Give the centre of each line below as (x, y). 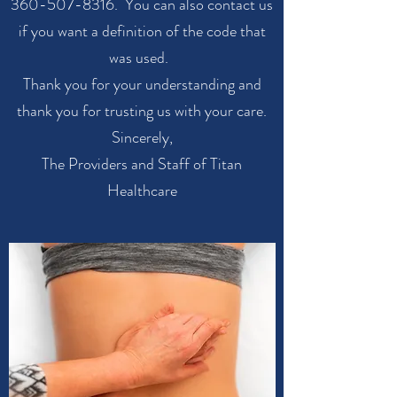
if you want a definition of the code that (142, 31)
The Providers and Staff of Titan (142, 164)
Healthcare (142, 191)
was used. (142, 58)
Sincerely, (142, 137)
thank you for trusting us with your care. (142, 111)
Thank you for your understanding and (142, 84)
